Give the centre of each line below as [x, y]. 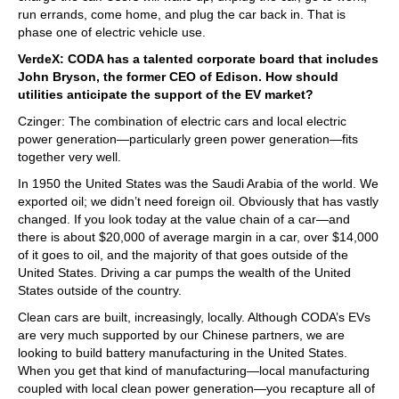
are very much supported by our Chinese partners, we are [181, 334]
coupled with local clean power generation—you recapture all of [196, 388]
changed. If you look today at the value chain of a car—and [184, 219]
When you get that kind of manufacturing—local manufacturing [194, 370]
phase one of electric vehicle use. [112, 32]
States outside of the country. [100, 290]
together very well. [69, 156]
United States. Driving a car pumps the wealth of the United [184, 272]
